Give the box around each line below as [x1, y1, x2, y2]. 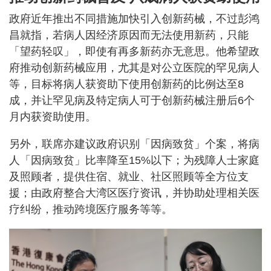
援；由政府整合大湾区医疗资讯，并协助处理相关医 [9, 187, 260, 200]
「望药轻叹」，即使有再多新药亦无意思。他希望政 [9, 45, 260, 58]
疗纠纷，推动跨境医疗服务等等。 [9, 203, 172, 216]
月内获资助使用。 [9, 111, 96, 123]
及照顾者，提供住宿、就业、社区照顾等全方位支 [9, 171, 249, 183]
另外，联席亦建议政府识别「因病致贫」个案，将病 [9, 138, 260, 151]
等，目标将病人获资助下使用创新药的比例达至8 [9, 78, 244, 91]
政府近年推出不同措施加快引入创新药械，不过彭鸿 [9, 13, 260, 25]
